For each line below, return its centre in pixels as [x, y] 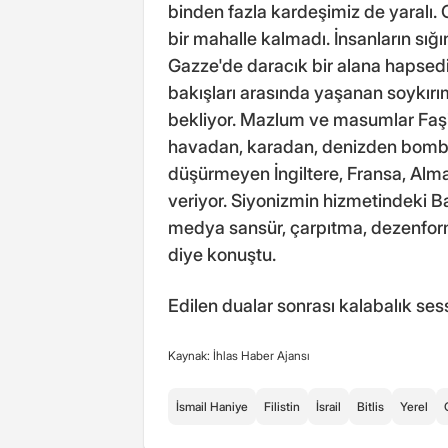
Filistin [282, 406]
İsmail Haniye [212, 406]
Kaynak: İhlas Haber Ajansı [239, 355]
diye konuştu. [222, 254]
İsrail [328, 406]
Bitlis [370, 406]
